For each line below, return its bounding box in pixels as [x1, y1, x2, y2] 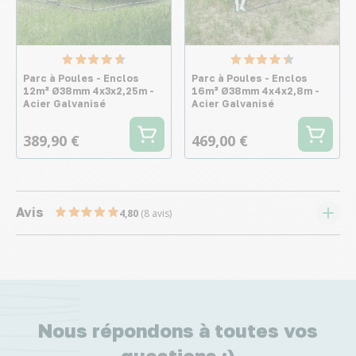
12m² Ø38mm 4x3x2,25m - [23, 84, 154, 97]
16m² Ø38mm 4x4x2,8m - [192, 84, 319, 97]
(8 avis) [141, 206, 172, 220]
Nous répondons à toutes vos [38, 318, 318, 342]
